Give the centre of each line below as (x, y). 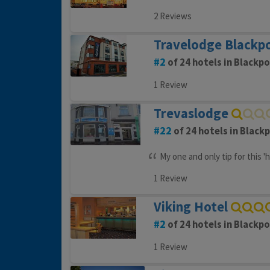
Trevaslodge (191, 114)
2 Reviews (172, 16)
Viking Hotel (190, 207)
